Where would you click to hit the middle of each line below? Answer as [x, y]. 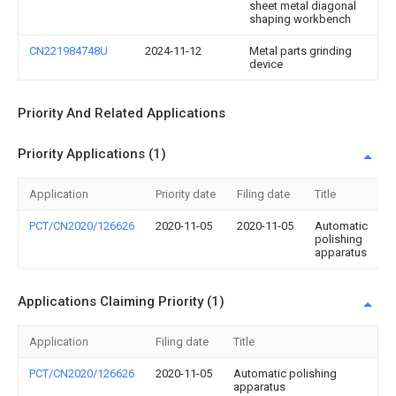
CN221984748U [69, 51]
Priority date [186, 194]
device [266, 64]
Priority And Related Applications [122, 113]
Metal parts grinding [301, 51]
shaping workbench [300, 19]
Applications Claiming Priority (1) [121, 301]
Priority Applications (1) [92, 154]
